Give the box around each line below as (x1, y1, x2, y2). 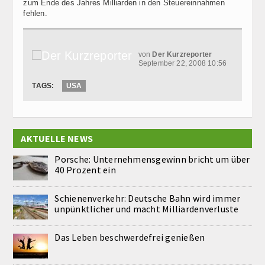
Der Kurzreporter (152, 50, 212, 59)
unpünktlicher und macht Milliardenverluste (54, 203, 239, 215)
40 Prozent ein (54, 164, 116, 176)
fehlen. (23, 9, 47, 18)
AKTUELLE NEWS (21, 132, 93, 145)
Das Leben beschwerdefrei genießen (54, 231, 205, 244)
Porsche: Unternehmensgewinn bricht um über (54, 153, 250, 166)
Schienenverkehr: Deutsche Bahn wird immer (54, 192, 241, 205)
